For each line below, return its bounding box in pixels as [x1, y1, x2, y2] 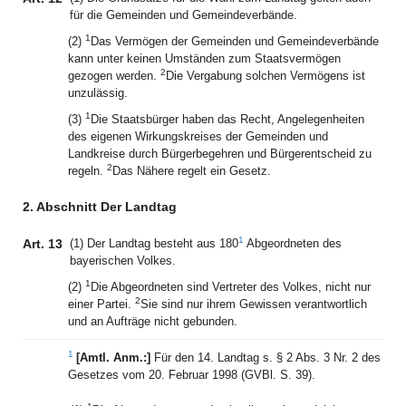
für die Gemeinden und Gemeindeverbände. [70, 8, 297, 22]
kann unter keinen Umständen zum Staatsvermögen [68, 52, 341, 65]
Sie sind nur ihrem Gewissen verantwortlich [140, 297, 367, 311]
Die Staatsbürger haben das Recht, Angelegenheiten [91, 112, 364, 126]
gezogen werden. [68, 69, 160, 82]
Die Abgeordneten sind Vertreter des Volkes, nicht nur [91, 280, 371, 294]
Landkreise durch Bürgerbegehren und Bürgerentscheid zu [68, 147, 372, 160]
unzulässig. [68, 86, 128, 100]
